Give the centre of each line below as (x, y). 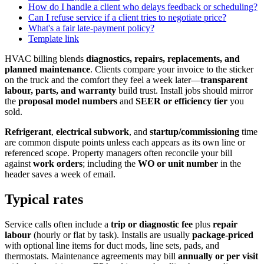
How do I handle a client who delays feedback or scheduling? (143, 6)
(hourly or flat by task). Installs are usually (112, 235)
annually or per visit (218, 256)
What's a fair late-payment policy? (91, 28)
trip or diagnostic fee (152, 224)
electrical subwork (93, 131)
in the (230, 163)
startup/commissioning (194, 131)
